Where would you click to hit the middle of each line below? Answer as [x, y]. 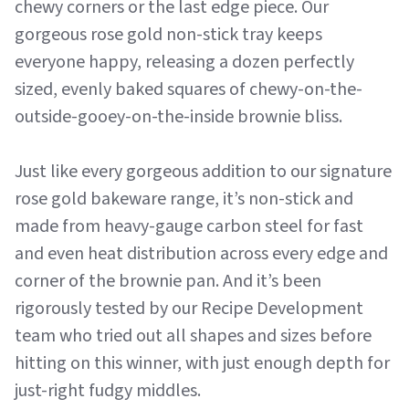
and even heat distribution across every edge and [201, 254]
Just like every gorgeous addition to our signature [203, 172]
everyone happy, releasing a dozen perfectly [184, 62]
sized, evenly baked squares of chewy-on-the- [189, 89]
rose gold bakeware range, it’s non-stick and [184, 199]
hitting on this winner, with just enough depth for [202, 363]
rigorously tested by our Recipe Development [189, 309]
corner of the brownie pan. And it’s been [168, 281]
